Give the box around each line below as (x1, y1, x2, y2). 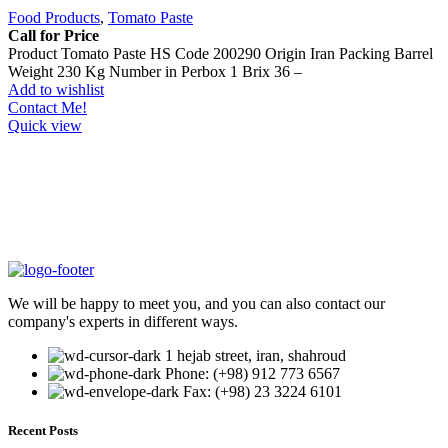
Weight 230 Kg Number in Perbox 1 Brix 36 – (8, 63, 302, 80)
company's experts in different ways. (8, 313, 238, 330)
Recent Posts (8, 423, 78, 439)
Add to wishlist (8, 81, 104, 98)
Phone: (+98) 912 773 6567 (165, 365, 340, 382)
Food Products (8, 9, 100, 26)
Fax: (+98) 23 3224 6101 (183, 383, 342, 400)
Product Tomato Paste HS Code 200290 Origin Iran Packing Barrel (8, 45, 433, 62)
